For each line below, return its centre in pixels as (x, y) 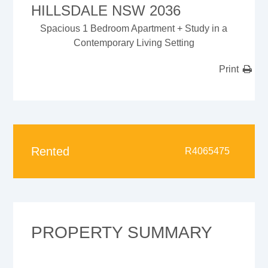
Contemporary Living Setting (134, 42)
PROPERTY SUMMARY (122, 232)
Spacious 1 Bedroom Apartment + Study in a (134, 28)
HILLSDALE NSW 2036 (106, 10)
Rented (51, 151)
